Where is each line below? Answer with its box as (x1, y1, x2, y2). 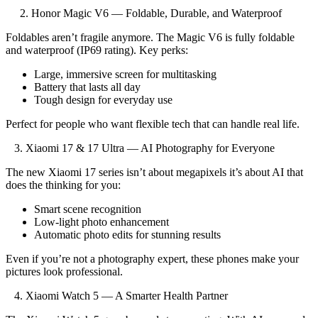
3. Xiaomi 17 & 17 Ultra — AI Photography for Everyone (6, 141, 275, 154)
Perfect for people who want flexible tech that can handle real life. (6, 117, 300, 130)
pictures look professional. (6, 265, 123, 278)
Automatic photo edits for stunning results (34, 228, 221, 241)
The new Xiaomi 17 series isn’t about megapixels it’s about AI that (6, 165, 303, 178)
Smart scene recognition (34, 202, 141, 215)
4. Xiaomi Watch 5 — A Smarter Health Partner (6, 289, 228, 302)
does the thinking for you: (6, 178, 121, 191)
